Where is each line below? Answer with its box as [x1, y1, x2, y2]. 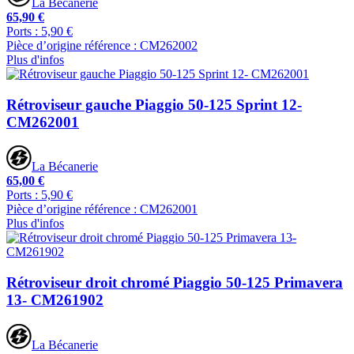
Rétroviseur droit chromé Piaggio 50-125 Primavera [6, 274, 343, 292]
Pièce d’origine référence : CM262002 [6, 38, 198, 52]
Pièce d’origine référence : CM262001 [6, 202, 198, 217]
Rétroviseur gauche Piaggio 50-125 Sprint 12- [6, 96, 302, 113]
